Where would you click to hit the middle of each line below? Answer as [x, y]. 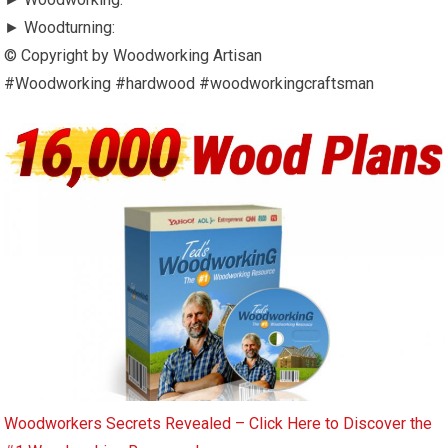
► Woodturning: [60, 27]
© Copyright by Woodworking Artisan [133, 55]
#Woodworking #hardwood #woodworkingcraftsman [189, 83]
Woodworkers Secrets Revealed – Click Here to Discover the [218, 424]
